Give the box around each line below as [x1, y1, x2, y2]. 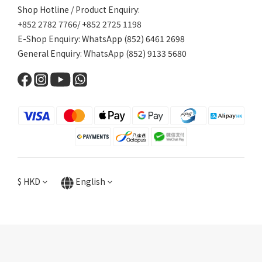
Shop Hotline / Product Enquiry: [18, 4, 140, 16]
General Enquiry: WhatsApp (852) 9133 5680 [18, 47, 187, 60]
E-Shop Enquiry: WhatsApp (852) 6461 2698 [18, 33, 185, 45]
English [75, 175, 105, 188]
